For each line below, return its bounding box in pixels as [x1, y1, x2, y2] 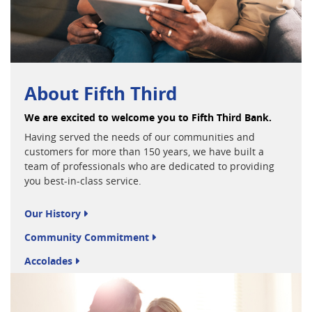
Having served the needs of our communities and [24, 130, 255, 143]
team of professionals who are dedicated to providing [24, 159, 274, 173]
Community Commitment [24, 230, 149, 244]
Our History [24, 206, 81, 220]
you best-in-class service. [24, 173, 141, 187]
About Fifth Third [24, 80, 177, 106]
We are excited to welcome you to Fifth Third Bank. [24, 110, 272, 124]
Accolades [24, 253, 72, 267]
